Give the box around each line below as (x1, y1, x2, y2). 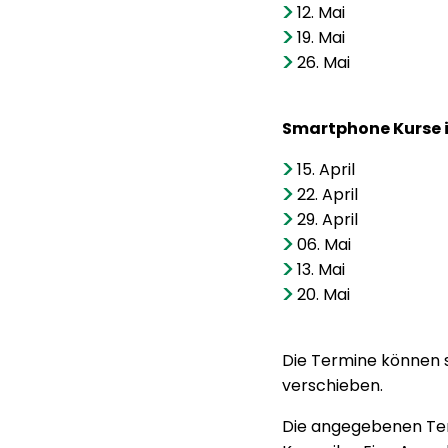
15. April (297, 158, 356, 181)
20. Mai (297, 283, 351, 306)
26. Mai (297, 51, 351, 74)
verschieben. (282, 374, 383, 397)
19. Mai (297, 26, 346, 49)
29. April (297, 208, 359, 231)
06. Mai (297, 233, 352, 256)
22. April (297, 183, 359, 206)
